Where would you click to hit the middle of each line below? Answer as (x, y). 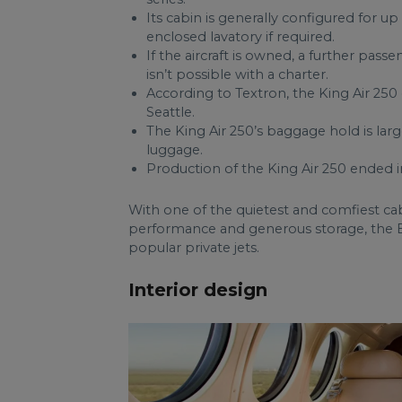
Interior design (198, 290)
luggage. (175, 150)
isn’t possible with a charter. (237, 74)
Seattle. (170, 112)
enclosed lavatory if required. (240, 37)
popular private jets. (194, 248)
